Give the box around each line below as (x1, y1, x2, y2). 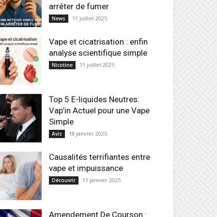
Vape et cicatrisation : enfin (49, 37, 148, 46)
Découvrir (52, 177, 76, 184)
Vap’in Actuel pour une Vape (49, 106, 150, 115)
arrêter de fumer (49, 1, 109, 11)
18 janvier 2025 (69, 130, 107, 137)
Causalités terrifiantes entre (49, 152, 150, 162)
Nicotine (52, 62, 73, 68)
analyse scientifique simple (49, 48, 147, 58)
